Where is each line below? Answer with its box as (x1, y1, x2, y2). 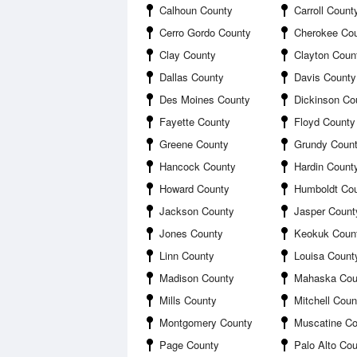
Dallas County (159, 69, 224, 84)
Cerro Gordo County (159, 25, 251, 40)
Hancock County (159, 159, 236, 174)
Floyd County (294, 114, 355, 129)
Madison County (159, 270, 234, 285)
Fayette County (159, 114, 230, 129)
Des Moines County (159, 92, 250, 107)
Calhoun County (159, 2, 233, 18)
